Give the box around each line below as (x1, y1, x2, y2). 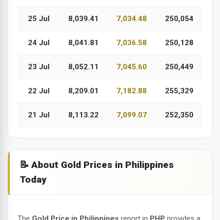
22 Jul (27, 86, 50, 96)
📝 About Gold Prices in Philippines (20, 159, 174, 171)
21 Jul (27, 110, 50, 120)
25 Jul (27, 14, 50, 24)
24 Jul (27, 38, 50, 48)
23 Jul (27, 62, 50, 72)
